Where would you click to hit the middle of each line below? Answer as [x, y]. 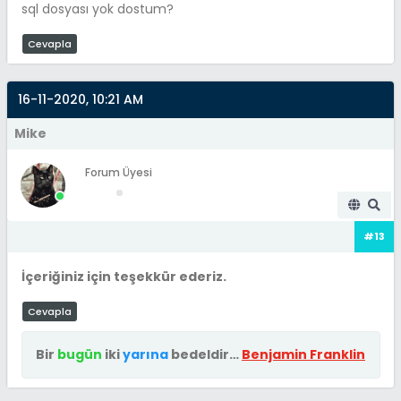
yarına [145, 354]
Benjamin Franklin [303, 354]
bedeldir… [205, 354]
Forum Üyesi [119, 172]
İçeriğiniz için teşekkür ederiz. [124, 276]
